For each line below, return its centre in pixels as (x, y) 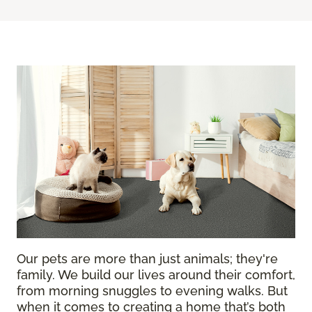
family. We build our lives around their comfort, (156, 275)
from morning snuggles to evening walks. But (152, 291)
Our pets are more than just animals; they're (147, 259)
